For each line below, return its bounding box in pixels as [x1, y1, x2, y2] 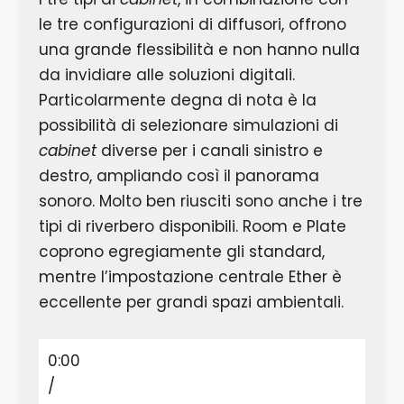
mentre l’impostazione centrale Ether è [38, 265, 342, 288]
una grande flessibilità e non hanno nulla [38, 38, 360, 60]
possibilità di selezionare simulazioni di [38, 114, 338, 136]
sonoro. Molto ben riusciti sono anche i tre [38, 189, 363, 212]
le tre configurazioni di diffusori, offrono [38, 13, 346, 35]
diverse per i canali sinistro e [100, 139, 323, 161]
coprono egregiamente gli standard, [38, 240, 325, 262]
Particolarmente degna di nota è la [38, 88, 317, 111]
